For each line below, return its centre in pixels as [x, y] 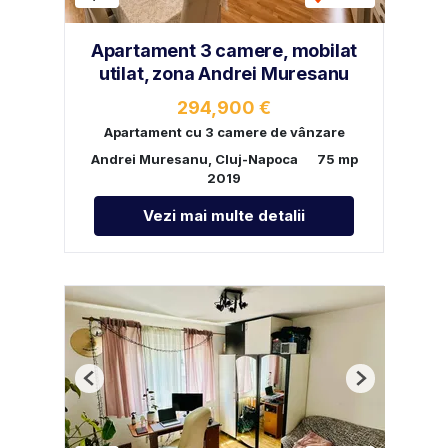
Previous [118, 385]
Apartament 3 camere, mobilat [224, 50]
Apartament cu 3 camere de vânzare [224, 131]
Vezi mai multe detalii [224, 215]
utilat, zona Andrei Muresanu [224, 73]
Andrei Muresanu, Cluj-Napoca [194, 158]
